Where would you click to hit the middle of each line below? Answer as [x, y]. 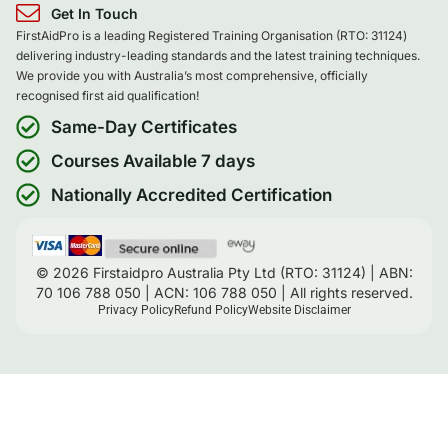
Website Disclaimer [299, 310]
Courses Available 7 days [153, 160]
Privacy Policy [135, 310]
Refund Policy [210, 310]
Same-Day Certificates [144, 126]
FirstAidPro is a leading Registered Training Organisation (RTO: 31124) [211, 35]
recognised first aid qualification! [107, 95]
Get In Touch [94, 13]
